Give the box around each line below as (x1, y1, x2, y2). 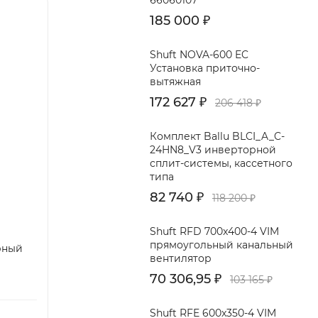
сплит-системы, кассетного (150, 157, 292, 170)
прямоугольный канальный (150, 238, 293, 251)
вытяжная (150, 75, 201, 88)
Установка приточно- (150, 62, 260, 75)
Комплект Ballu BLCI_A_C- (150, 130, 285, 143)
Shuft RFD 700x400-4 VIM (150, 225, 279, 238)
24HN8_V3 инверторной (150, 143, 276, 156)
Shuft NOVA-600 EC (150, 48, 248, 61)
